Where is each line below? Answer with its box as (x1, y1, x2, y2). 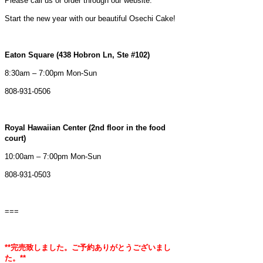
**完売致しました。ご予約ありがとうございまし (5, 242, 171, 252)
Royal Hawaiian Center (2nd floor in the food (5, 123, 166, 132)
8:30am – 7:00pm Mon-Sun (5, 68, 97, 77)
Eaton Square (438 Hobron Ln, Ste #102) (5, 50, 150, 59)
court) (5, 133, 26, 143)
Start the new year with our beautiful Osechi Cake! (5, 14, 176, 23)
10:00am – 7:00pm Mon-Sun (5, 151, 101, 161)
